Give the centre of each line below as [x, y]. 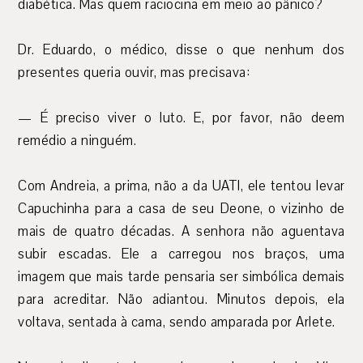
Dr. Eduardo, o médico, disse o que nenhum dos [181, 50]
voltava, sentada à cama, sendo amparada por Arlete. [177, 322]
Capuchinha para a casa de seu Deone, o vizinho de [181, 209]
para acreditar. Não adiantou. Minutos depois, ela [181, 300]
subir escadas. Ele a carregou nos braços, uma [181, 254]
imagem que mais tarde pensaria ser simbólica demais [181, 277]
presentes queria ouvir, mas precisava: [134, 73]
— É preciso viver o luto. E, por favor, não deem [181, 118]
